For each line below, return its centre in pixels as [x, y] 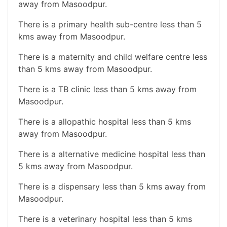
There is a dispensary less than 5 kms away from [112, 186]
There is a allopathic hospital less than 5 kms [105, 121]
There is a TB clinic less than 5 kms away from [107, 89]
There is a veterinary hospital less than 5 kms [105, 219]
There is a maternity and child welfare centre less [113, 56]
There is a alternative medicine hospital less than [112, 154]
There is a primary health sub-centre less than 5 [110, 24]
